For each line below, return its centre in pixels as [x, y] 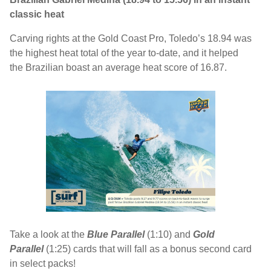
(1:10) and [170, 234]
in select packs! [43, 263]
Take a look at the [48, 234]
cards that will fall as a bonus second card [162, 249]
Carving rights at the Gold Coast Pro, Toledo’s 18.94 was [131, 38]
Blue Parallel [117, 234]
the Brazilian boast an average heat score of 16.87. [118, 67]
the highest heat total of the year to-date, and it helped [124, 53]
